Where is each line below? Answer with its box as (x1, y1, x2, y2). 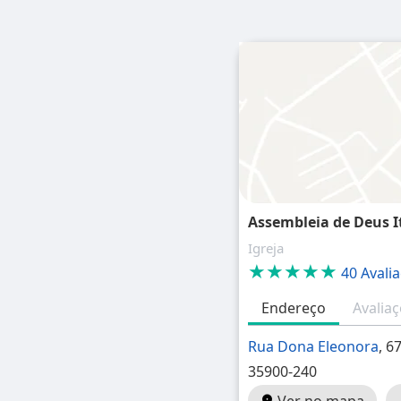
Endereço (261, 298, 327, 318)
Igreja (248, 239, 285, 257)
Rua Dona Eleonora (248, 337, 380, 356)
